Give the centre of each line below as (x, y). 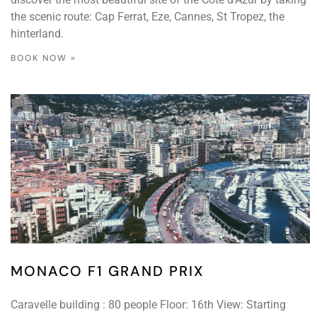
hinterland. (37, 33)
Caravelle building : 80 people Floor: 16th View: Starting (148, 305)
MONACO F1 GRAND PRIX (107, 271)
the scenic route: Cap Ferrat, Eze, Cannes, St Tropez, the (148, 16)
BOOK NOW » (44, 58)
